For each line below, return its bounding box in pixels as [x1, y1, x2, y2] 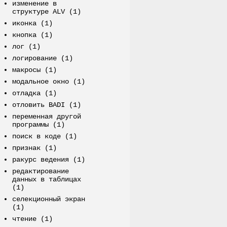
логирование [12, 54, 57, 63]
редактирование [12, 167, 69, 176]
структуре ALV [12, 8, 65, 16]
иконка [12, 19, 36, 28]
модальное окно [12, 78, 69, 86]
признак [12, 144, 41, 153]
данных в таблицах [12, 175, 81, 184]
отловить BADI [12, 101, 65, 109]
